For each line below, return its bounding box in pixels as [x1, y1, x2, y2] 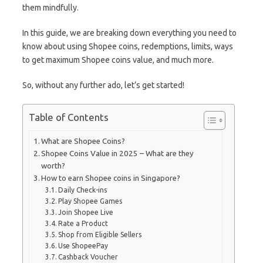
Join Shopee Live [58, 208, 113, 216]
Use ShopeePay [58, 241, 108, 249]
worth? [41, 161, 68, 170]
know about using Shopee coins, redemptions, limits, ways [22, 41, 233, 51]
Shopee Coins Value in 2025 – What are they [41, 149, 194, 158]
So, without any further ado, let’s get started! [22, 80, 186, 90]
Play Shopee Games [58, 197, 122, 205]
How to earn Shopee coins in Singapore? [41, 173, 183, 183]
